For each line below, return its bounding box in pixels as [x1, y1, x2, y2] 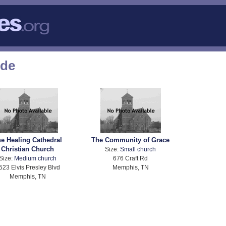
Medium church [14, 155, 56, 162]
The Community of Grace [91, 136, 170, 144]
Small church [120, 146, 156, 153]
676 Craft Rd [113, 155, 148, 162]
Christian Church [1, 145, 54, 153]
